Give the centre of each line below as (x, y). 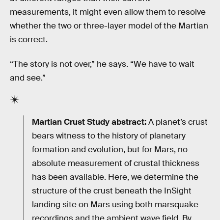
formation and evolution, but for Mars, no (110, 149)
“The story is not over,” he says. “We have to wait (102, 64)
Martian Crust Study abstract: (89, 122)
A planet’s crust (177, 122)
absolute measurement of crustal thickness (116, 163)
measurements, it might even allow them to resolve (108, 12)
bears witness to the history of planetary (109, 136)
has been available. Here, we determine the (115, 177)
